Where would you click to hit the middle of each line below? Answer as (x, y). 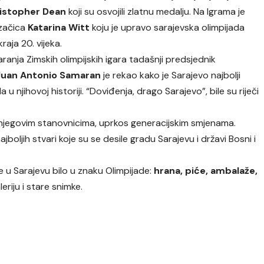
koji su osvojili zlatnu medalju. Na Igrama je (156, 12)
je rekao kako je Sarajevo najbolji (171, 75)
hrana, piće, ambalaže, (206, 171)
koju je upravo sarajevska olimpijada (169, 28)
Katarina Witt (60, 28)
